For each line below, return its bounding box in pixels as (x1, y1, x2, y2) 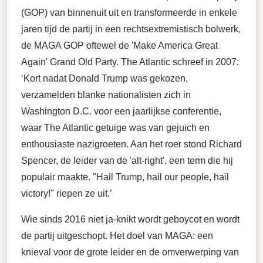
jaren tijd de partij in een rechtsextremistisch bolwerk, (21, 24, 241, 34)
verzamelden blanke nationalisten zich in (21, 90, 191, 100)
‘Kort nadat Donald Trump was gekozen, (21, 73, 188, 83)
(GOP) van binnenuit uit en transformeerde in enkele (21, 8, 237, 18)
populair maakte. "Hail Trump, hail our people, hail (21, 172, 229, 182)
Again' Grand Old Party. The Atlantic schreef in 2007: (21, 57, 239, 67)
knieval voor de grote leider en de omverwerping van (21, 247, 239, 257)
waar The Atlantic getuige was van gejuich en (21, 123, 210, 133)
